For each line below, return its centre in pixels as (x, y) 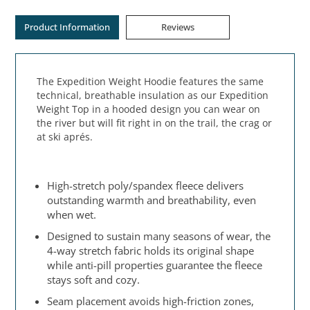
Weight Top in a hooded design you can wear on (149, 109)
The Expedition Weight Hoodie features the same (151, 82)
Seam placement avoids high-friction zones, (151, 301)
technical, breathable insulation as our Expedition (153, 95)
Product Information (67, 27)
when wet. (72, 215)
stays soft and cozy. (94, 280)
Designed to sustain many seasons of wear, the (159, 236)
